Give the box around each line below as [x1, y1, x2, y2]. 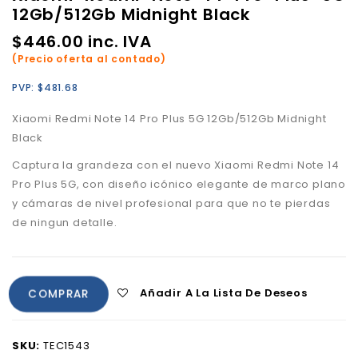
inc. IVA [83, 30, 152, 53]
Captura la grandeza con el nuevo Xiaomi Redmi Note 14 [12, 157, 340, 173]
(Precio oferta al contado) [12, 52, 166, 66]
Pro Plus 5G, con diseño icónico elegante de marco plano [12, 177, 346, 192]
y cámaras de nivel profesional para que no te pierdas [12, 196, 331, 211]
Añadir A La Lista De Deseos [140, 285, 308, 300]
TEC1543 [43, 338, 90, 353]
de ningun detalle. [12, 215, 117, 230]
